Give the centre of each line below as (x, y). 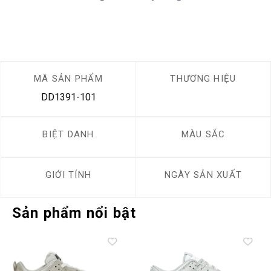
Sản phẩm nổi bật (74, 213)
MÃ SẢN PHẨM (68, 79)
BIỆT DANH (68, 135)
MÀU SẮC (203, 135)
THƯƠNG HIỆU (203, 79)
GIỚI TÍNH (68, 175)
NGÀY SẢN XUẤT (203, 175)
